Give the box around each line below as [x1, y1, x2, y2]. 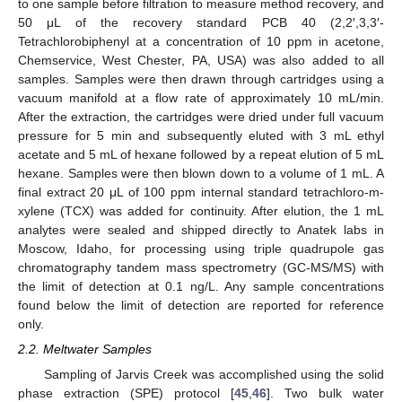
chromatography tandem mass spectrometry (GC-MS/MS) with [18, 259, 384, 275]
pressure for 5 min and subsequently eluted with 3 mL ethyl [18, 127, 384, 143]
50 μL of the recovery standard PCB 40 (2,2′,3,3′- [18, 14, 384, 30]
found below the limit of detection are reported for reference [18, 297, 384, 312]
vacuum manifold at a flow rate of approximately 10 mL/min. [18, 90, 384, 105]
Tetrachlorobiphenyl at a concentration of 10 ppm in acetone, [18, 33, 384, 48]
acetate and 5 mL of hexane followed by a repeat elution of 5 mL [18, 146, 384, 162]
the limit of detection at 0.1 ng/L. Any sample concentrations [18, 278, 384, 293]
